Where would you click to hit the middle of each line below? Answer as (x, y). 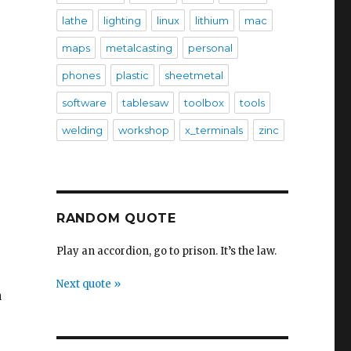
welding (82, 130)
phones (81, 75)
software (84, 103)
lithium (212, 20)
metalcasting (139, 48)
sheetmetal (194, 75)
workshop (143, 130)
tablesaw (145, 103)
